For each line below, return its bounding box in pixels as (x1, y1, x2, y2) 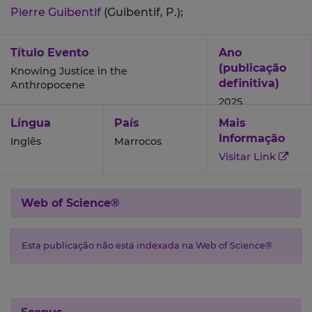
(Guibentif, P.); (104, 6, 183, 19)
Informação (218, 132, 285, 146)
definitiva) (218, 77, 279, 91)
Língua (10, 116, 51, 130)
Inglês (10, 135, 41, 148)
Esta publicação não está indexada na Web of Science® (22, 240, 272, 251)
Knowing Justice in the (10, 65, 127, 78)
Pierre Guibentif (10, 6, 104, 19)
